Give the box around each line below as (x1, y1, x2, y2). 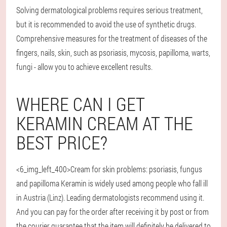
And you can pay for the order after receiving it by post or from (16, 206, 209, 217)
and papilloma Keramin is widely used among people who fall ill (16, 178, 208, 188)
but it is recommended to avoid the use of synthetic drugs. (16, 19, 196, 29)
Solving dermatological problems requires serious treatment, (16, 5, 203, 15)
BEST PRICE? (16, 130, 107, 155)
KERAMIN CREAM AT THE (16, 111, 193, 135)
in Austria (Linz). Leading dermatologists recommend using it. (16, 192, 204, 203)
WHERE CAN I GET (16, 92, 145, 116)
